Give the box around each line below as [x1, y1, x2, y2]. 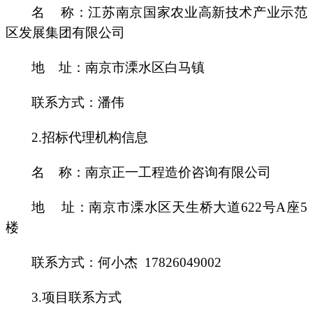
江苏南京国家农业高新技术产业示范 [88, 4, 308, 20]
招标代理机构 [42, 129, 122, 145]
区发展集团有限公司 [6, 24, 125, 40]
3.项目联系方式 [31, 289, 122, 305]
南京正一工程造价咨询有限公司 [85, 164, 271, 180]
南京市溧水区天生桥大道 [89, 199, 241, 214]
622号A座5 [240, 199, 308, 214]
